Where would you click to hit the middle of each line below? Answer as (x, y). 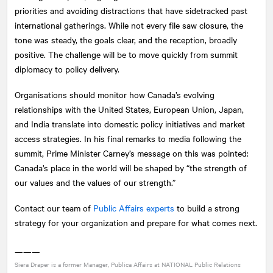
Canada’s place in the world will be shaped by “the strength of (131, 167)
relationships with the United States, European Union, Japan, (129, 109)
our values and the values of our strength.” (95, 182)
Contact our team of (54, 207)
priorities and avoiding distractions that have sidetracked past (131, 10)
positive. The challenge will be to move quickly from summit (126, 54)
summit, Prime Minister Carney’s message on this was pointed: (132, 153)
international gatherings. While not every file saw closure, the (129, 25)
